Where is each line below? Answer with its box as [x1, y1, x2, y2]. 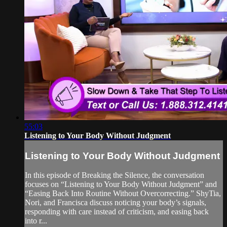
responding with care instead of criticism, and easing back [25, 207, 209, 216]
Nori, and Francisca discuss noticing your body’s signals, [25, 198, 206, 207]
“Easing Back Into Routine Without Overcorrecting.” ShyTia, [25, 189, 221, 198]
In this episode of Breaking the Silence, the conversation [25, 171, 204, 180]
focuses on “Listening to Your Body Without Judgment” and [25, 180, 217, 189]
